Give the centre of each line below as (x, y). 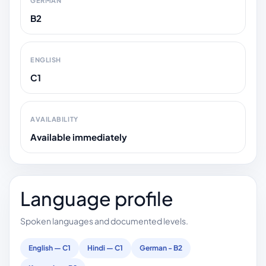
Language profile (97, 198)
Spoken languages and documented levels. (104, 221)
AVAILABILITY (54, 119)
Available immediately (79, 137)
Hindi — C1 (105, 248)
